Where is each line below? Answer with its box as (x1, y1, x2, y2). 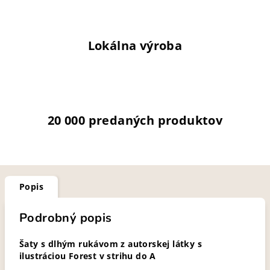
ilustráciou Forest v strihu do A (19, 250, 156, 262)
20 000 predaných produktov (47, 112, 223, 128)
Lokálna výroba (87, 37, 183, 54)
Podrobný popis (19, 210, 112, 226)
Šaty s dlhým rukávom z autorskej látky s (19, 238, 202, 250)
